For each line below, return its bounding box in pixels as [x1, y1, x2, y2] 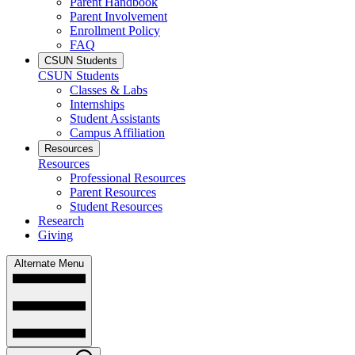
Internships [70, 97, 124, 112]
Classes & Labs [70, 83, 147, 97]
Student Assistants [70, 112, 160, 126]
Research [38, 214, 84, 228]
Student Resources [70, 200, 162, 214]
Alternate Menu [14, 258, 84, 270]
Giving [38, 228, 73, 242]
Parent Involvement [70, 10, 167, 24]
